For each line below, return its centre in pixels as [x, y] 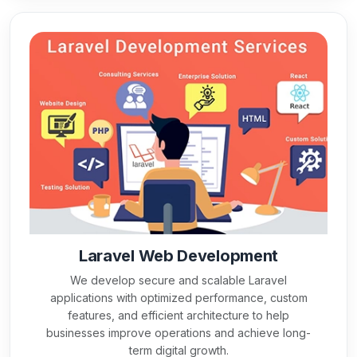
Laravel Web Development [178, 256]
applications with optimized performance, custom [178, 298]
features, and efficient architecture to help [178, 316]
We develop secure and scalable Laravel [178, 280]
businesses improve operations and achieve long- [178, 333]
